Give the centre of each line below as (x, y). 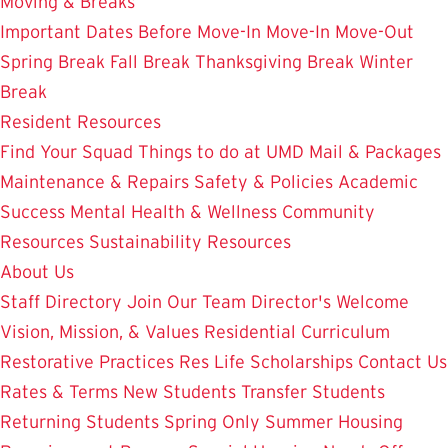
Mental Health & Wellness (173, 211)
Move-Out (374, 31)
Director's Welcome (330, 301)
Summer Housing (334, 421)
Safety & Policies (263, 181)
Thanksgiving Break (274, 61)
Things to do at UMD (221, 151)
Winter (386, 61)
